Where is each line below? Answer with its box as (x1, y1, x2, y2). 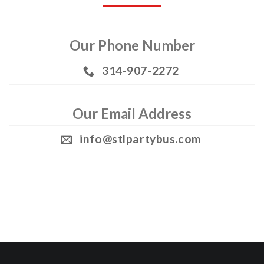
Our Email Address (72, 105, 192, 122)
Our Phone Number (69, 37, 195, 54)
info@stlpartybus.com (80, 132, 202, 146)
